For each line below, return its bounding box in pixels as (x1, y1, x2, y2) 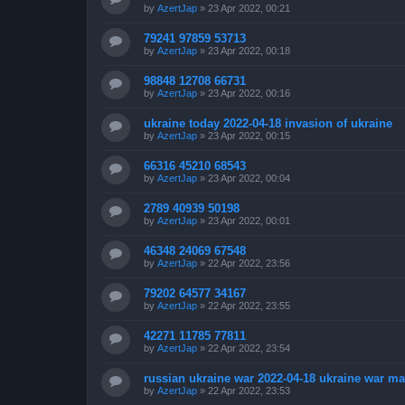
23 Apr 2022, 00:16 (208, 87, 290, 99)
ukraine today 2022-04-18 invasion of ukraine (144, 116, 392, 130)
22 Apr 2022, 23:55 (208, 299, 290, 311)
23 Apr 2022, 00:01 (208, 214, 290, 226)
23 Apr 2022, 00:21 (208, 2, 290, 14)
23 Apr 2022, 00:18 (208, 44, 290, 56)
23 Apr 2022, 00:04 (208, 172, 290, 184)
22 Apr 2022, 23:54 (208, 342, 290, 353)
